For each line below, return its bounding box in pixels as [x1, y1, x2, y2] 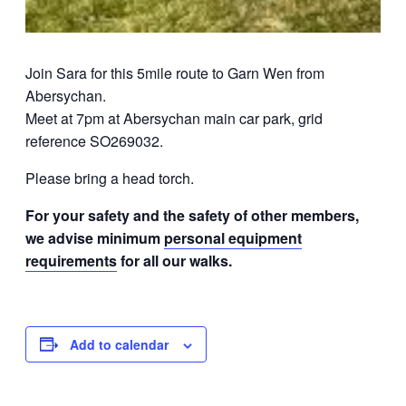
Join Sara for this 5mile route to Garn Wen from [25, 62, 324, 83]
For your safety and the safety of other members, [25, 204, 359, 226]
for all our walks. [117, 249, 232, 271]
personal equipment [164, 227, 302, 248]
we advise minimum [25, 227, 164, 248]
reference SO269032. [25, 130, 163, 151]
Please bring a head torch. [25, 167, 194, 188]
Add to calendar [70, 334, 169, 353]
